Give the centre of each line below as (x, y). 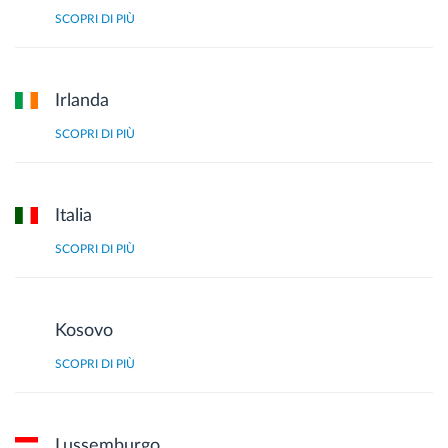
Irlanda (82, 101)
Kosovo (84, 331)
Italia (73, 216)
